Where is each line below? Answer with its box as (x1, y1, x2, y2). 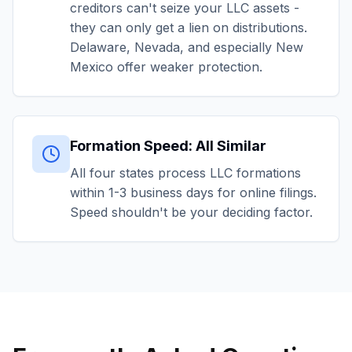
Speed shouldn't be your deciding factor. (70, 204, 313, 220)
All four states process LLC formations (70, 165, 301, 181)
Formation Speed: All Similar (70, 137, 266, 154)
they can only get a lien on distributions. (70, 20, 307, 35)
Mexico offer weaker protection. (70, 59, 262, 75)
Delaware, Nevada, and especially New (70, 39, 303, 55)
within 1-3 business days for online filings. (70, 185, 317, 200)
